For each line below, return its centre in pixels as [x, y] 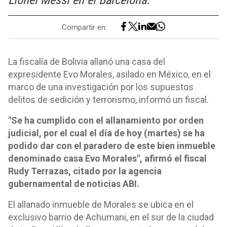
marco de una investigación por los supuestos [101, 87]
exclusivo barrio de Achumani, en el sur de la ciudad [111, 217]
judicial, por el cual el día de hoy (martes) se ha [106, 133]
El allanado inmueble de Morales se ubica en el [101, 204]
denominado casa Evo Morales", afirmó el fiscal [107, 158]
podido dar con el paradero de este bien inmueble [112, 146]
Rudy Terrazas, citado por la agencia [85, 171]
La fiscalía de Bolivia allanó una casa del [87, 62]
